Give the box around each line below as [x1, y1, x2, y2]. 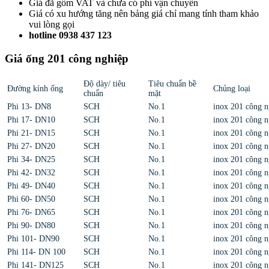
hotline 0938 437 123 [29, 30, 112, 41]
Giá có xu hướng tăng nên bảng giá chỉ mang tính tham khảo [29, 8, 259, 19]
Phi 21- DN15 [7, 128, 55, 138]
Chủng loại [213, 83, 250, 93]
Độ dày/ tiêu [83, 79, 125, 88]
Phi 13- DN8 [7, 101, 51, 111]
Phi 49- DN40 [7, 181, 55, 190]
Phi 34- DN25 [7, 154, 55, 164]
